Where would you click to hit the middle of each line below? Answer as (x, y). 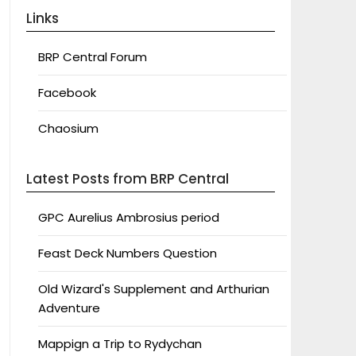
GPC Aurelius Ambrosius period (128, 217)
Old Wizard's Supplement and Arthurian (153, 288)
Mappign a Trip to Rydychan (120, 343)
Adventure (69, 308)
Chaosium (68, 128)
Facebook (67, 92)
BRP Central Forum (92, 56)
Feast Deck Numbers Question (127, 253)
